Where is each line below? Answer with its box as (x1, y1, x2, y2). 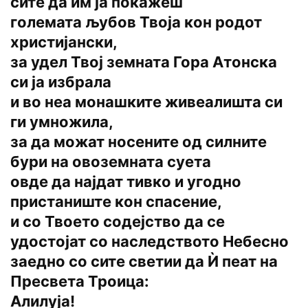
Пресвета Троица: (10, 272, 149, 291)
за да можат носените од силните (10, 133, 267, 151)
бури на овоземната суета (10, 153, 211, 171)
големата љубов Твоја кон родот (10, 13, 262, 32)
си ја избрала (10, 73, 111, 91)
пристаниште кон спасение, (10, 192, 222, 211)
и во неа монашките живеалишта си (10, 93, 283, 111)
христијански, (10, 33, 118, 52)
